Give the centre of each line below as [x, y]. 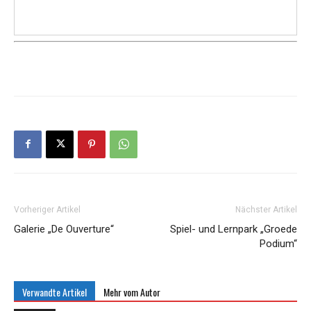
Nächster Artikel [266, 209]
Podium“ [278, 243]
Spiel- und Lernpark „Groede [234, 229]
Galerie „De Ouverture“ [64, 229]
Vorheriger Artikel [47, 209]
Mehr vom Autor [132, 292]
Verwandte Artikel [54, 292]
